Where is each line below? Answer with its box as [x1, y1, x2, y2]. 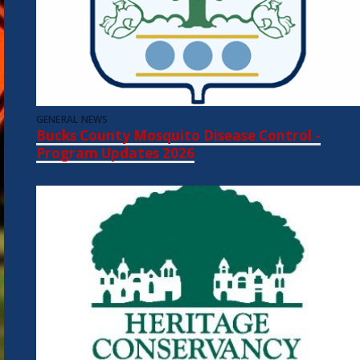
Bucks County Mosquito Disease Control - [35, 126, 321, 145]
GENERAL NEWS [35, 113, 108, 126]
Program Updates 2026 [35, 144, 194, 163]
